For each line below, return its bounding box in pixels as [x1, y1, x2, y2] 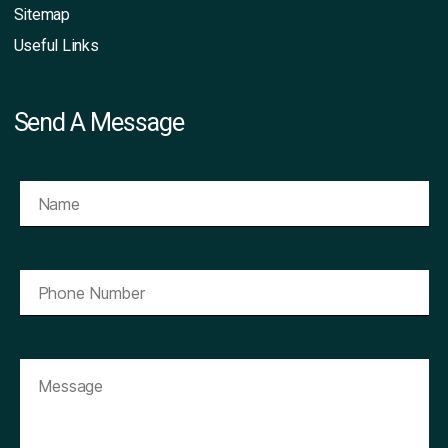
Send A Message [13, 107, 184, 137]
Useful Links [13, 35, 99, 55]
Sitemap [13, 4, 70, 24]
